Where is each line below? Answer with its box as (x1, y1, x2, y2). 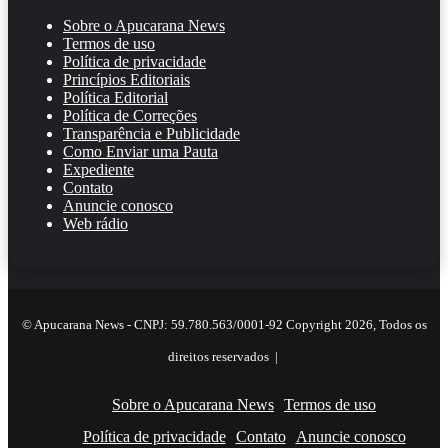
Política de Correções (63, 107, 197, 125)
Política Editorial (63, 89, 168, 107)
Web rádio (63, 215, 128, 233)
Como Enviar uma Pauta (63, 143, 218, 161)
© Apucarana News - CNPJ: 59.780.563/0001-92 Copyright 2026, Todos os (21, 317, 427, 333)
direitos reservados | (167, 349, 281, 365)
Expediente (63, 161, 134, 179)
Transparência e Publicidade (63, 125, 240, 143)
